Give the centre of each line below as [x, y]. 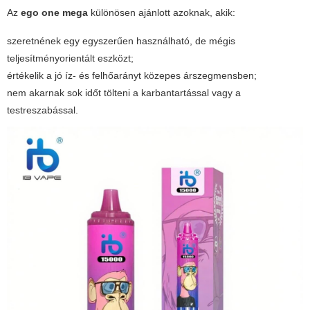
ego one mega [54, 13]
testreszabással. [43, 110]
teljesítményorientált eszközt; [70, 58]
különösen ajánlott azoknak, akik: [162, 13]
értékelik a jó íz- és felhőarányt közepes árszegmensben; [132, 76]
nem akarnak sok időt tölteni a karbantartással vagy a [124, 93]
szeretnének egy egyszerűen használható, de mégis [121, 41]
